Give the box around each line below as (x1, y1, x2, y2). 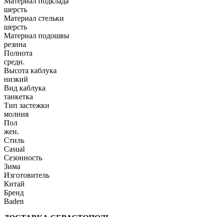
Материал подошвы (4, 31, 69, 40)
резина (4, 40, 26, 48)
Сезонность (4, 153, 42, 162)
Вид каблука (4, 83, 46, 92)
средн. (4, 57, 25, 66)
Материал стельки (4, 14, 64, 22)
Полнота (4, 48, 32, 57)
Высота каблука (4, 66, 57, 75)
